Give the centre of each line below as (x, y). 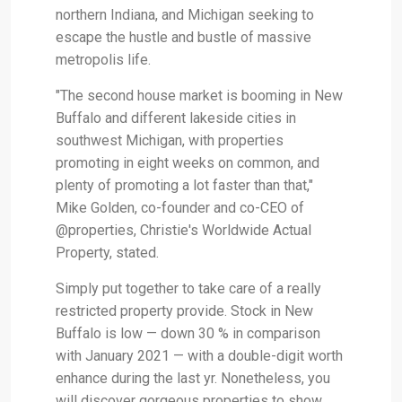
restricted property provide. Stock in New (184, 310)
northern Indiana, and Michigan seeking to (185, 14)
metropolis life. (103, 59)
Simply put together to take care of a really (188, 288)
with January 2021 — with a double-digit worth (199, 355)
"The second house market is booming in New (199, 95)
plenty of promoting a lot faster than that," (184, 185)
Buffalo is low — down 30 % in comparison (188, 333)
